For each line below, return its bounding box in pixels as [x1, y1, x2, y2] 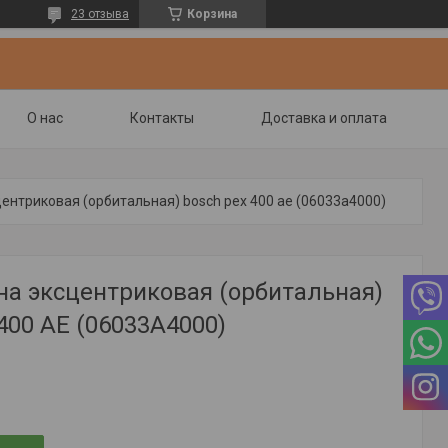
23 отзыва [71, 7, 129, 21]
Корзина [187, 7, 237, 21]
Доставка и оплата [261, 110, 387, 126]
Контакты [130, 110, 194, 126]
